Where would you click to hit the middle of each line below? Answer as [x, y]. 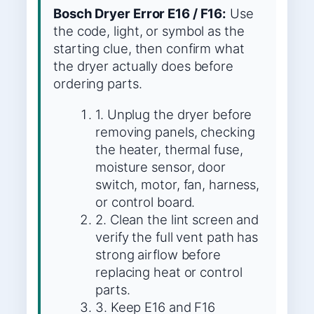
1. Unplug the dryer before [174, 114]
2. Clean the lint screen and [177, 219]
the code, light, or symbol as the [149, 31]
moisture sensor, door [161, 166]
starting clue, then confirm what [149, 49]
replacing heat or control [169, 272]
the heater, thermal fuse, [169, 149]
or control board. [145, 202]
